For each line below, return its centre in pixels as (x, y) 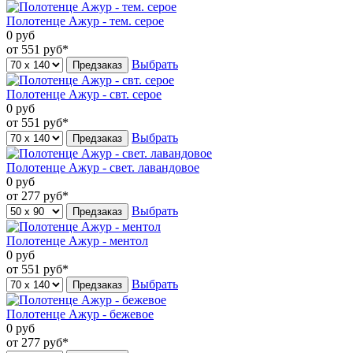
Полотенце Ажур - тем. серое (85, 20)
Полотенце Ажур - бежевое (80, 314)
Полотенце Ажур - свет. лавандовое (103, 167)
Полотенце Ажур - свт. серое (84, 94)
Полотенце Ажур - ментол (77, 240)
